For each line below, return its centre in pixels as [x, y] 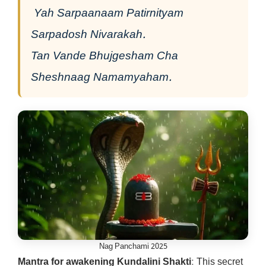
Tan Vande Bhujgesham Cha [104, 56]
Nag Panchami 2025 [133, 247]
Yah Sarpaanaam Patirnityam [107, 14]
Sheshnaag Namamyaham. [101, 78]
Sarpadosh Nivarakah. [88, 35]
